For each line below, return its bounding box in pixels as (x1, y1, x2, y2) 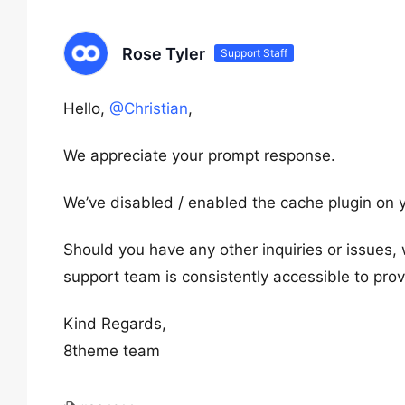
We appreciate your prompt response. (63, 146, 335, 165)
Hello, (63, 99, 109, 118)
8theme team (63, 342, 160, 360)
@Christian (109, 99, 188, 118)
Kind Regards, (63, 315, 166, 333)
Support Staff (221, 46, 287, 60)
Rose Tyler (122, 43, 205, 63)
